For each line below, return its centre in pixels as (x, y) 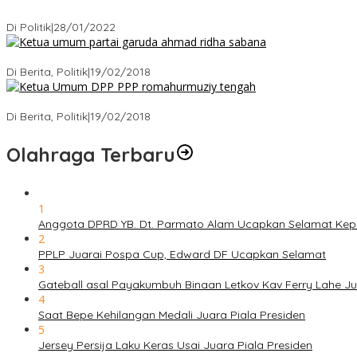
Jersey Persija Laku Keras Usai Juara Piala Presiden (175, 345)
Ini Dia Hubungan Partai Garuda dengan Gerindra (137, 57)
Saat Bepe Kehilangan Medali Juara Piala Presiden (172, 314)
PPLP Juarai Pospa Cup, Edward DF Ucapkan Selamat (182, 254)
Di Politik (29, 27)
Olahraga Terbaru (91, 154)
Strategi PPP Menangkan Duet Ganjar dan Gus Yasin (144, 102)
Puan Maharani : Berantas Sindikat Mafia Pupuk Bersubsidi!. (162, 12)
